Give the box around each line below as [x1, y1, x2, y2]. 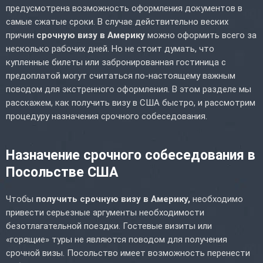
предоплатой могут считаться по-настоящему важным [6, 70, 235, 81]
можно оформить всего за [145, 29, 257, 41]
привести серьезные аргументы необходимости [6, 207, 204, 218]
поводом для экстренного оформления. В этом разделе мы [6, 83, 251, 95]
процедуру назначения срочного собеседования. [6, 110, 207, 122]
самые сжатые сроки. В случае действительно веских [6, 16, 228, 27]
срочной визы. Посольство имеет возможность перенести [6, 247, 250, 258]
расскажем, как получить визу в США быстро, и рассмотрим [6, 97, 255, 108]
